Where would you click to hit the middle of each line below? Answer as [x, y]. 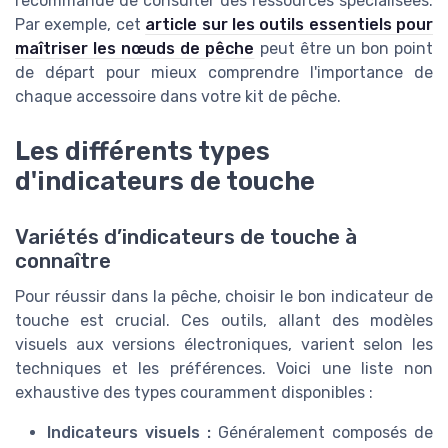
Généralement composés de [322, 432]
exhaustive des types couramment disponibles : [194, 392]
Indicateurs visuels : [129, 432]
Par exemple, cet [80, 25]
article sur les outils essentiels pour [289, 25]
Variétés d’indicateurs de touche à [186, 236]
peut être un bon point [344, 49]
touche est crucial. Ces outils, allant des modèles [224, 320]
